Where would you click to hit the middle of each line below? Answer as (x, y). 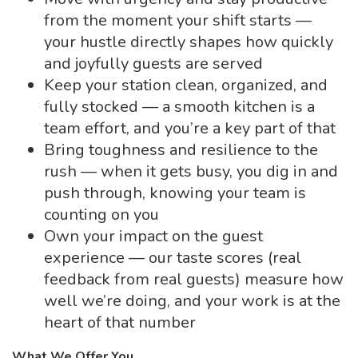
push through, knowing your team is (175, 193)
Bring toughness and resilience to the (181, 150)
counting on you (101, 215)
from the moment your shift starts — (178, 20)
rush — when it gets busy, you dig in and (191, 171)
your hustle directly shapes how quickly (189, 42)
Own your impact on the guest (153, 236)
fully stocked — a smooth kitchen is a (179, 107)
